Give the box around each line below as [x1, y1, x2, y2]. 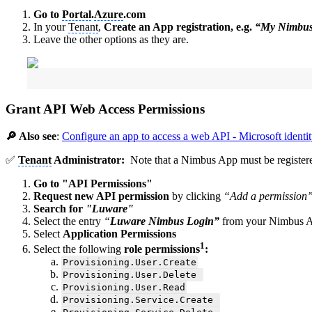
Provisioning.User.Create [62, 257, 196, 268]
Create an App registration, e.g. [104, 21, 255, 33]
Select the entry [33, 214, 104, 227]
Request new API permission [33, 189, 172, 202]
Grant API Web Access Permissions [6, 102, 205, 117]
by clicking [172, 189, 224, 202]
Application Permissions [63, 227, 179, 240]
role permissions [124, 243, 200, 256]
